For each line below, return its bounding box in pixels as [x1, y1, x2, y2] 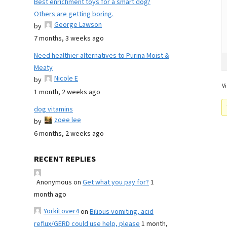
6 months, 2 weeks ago [34, 129, 104, 139]
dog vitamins [34, 104, 73, 115]
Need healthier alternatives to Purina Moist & [34, 51, 169, 61]
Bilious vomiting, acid [90, 207, 154, 217]
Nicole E [54, 73, 78, 84]
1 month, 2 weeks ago [34, 87, 100, 97]
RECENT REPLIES [34, 154, 96, 165]
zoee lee [54, 115, 81, 125]
